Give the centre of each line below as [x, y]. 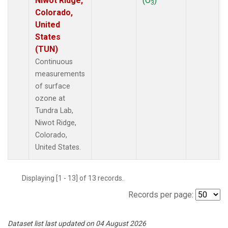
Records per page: [161, 194]
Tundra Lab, [54, 110]
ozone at [50, 98]
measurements [60, 74]
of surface [53, 86]
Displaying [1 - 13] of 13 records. [76, 178]
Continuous [54, 62]
